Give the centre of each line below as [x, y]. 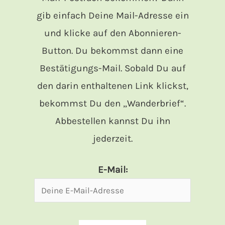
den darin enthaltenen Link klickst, [113, 86]
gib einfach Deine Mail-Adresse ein [113, 16]
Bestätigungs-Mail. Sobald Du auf [113, 69]
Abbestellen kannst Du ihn [113, 121]
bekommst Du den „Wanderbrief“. [113, 104]
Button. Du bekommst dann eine [113, 51]
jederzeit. [113, 139]
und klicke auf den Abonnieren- [113, 33]
